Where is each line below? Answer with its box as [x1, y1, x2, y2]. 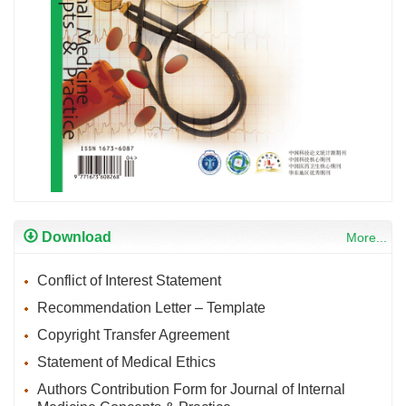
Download [38, 228, 111, 245]
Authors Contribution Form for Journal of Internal [37, 381, 345, 397]
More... [346, 229, 387, 245]
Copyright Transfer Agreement [37, 326, 229, 343]
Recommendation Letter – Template [37, 299, 266, 315]
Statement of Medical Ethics [37, 353, 216, 370]
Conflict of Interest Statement [37, 272, 221, 288]
